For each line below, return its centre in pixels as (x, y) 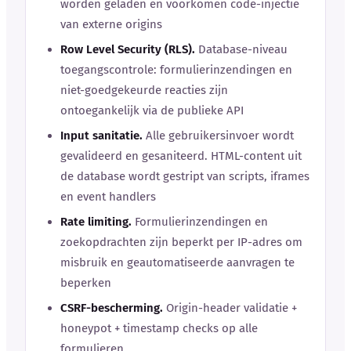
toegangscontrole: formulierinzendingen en (176, 69)
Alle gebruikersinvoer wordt (218, 135)
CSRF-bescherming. (112, 308)
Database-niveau (241, 49)
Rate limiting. (96, 221)
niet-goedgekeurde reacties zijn (144, 90)
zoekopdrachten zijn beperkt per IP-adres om (181, 242)
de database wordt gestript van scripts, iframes (185, 176)
